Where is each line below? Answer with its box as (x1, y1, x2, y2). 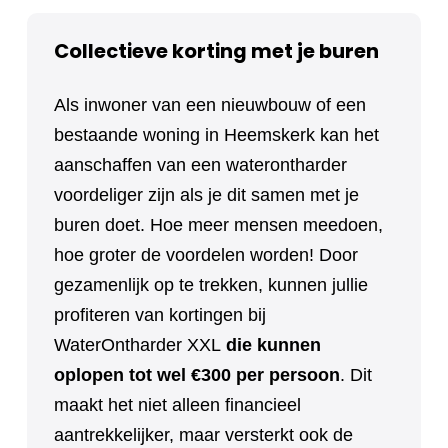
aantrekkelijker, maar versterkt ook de (54, 424, 353, 445)
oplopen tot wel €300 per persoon (54, 364, 340, 385)
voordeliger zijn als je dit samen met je (54, 184, 359, 205)
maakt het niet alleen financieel (54, 394, 301, 415)
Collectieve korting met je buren (54, 36, 379, 65)
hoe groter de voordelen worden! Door (54, 244, 358, 265)
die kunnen (221, 334, 321, 355)
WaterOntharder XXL (54, 334, 221, 355)
